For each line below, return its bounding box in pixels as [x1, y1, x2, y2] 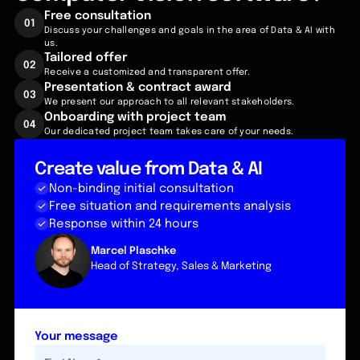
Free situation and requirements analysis [48, 199, 291, 212]
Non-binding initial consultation [48, 182, 234, 194]
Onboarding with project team [44, 110, 227, 123]
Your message [35, 329, 119, 342]
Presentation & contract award [44, 81, 232, 94]
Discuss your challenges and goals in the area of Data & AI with [44, 26, 335, 36]
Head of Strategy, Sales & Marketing [90, 261, 272, 272]
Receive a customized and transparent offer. [44, 67, 250, 78]
